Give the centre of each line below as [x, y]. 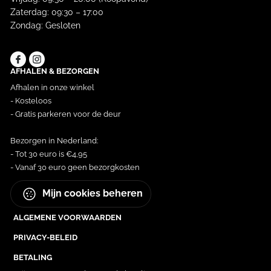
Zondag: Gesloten [45, 25]
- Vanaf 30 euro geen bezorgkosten [75, 167]
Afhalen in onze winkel [52, 87]
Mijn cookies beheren [91, 193]
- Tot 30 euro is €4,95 [48, 154]
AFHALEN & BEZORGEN [54, 71]
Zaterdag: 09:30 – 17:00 [57, 12]
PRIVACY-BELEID [45, 237]
